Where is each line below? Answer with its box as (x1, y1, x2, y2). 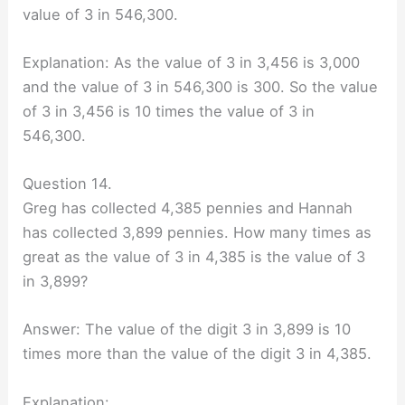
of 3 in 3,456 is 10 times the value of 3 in (23, 101, 316, 120)
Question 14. (23, 174, 113, 193)
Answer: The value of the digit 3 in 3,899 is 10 (23, 320, 352, 339)
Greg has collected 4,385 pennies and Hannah (23, 199, 353, 218)
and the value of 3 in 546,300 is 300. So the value (23, 77, 379, 96)
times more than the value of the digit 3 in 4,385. (23, 344, 372, 363)
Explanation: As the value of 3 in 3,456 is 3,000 (23, 52, 361, 71)
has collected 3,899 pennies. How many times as (23, 223, 372, 242)
